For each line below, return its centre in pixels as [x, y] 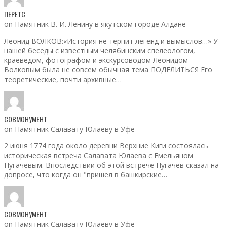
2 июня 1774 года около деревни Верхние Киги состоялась [106, 145]
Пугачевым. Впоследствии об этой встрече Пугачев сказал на [111, 165]
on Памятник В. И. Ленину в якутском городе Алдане [95, 24]
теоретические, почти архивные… [63, 79]
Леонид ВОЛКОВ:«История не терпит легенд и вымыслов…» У [111, 41]
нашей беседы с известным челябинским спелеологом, [100, 50]
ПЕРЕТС [15, 14]
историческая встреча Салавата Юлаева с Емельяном [99, 155]
